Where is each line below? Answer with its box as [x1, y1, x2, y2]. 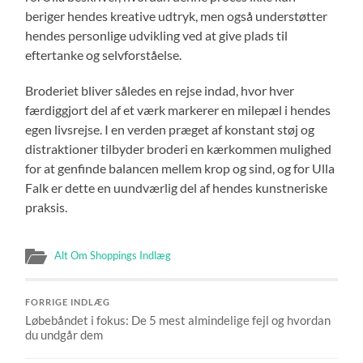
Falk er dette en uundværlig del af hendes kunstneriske [25, 179, 328, 195]
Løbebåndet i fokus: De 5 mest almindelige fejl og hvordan [25, 312, 331, 327]
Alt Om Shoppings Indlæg [54, 248, 172, 262]
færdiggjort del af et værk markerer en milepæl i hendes [25, 101, 331, 117]
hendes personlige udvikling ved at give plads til [25, 27, 288, 43]
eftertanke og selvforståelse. [25, 46, 182, 62]
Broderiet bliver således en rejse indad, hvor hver [25, 82, 295, 98]
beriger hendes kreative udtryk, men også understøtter [25, 7, 328, 23]
